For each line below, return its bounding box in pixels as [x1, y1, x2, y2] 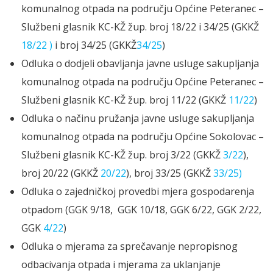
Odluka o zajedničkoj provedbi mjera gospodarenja [21, 185, 254, 199]
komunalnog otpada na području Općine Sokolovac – [21, 130, 264, 144]
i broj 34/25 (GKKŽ [52, 38, 136, 52]
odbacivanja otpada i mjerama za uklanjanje [21, 258, 221, 272]
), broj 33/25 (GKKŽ [126, 166, 213, 180]
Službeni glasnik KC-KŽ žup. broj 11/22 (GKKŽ [21, 93, 229, 107]
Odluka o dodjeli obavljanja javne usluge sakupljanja [21, 57, 259, 71]
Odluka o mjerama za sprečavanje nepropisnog [21, 239, 238, 253]
